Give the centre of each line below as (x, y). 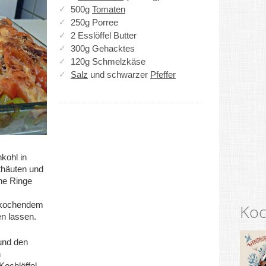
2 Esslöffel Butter (104, 35)
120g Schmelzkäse (108, 61)
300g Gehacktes (103, 48)
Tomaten (109, 9)
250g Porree (94, 22)
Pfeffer (163, 75)
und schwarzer (119, 75)
